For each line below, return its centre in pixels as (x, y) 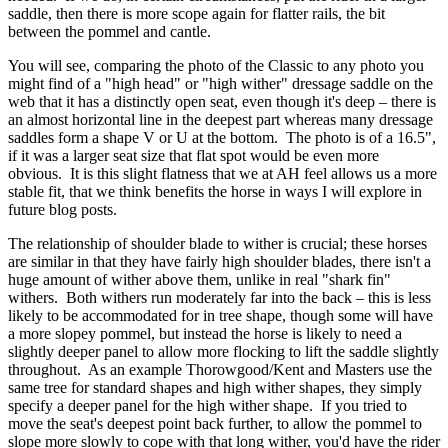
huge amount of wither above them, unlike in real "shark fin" (199, 279)
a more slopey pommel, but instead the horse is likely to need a (205, 333)
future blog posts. (62, 209)
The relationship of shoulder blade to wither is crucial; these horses (217, 243)
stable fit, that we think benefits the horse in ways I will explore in (215, 191)
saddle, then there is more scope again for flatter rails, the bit (196, 13)
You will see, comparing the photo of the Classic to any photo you (216, 65)
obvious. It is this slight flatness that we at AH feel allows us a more (222, 173)
